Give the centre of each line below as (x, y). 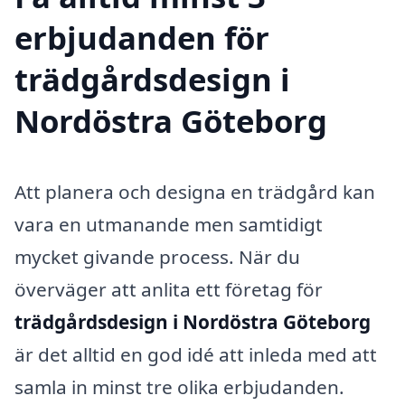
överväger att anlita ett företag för (169, 289)
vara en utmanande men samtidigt (169, 224)
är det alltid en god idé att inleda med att (196, 354)
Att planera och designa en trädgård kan (195, 191)
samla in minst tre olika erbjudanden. (179, 386)
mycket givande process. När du (157, 256)
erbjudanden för (142, 38)
